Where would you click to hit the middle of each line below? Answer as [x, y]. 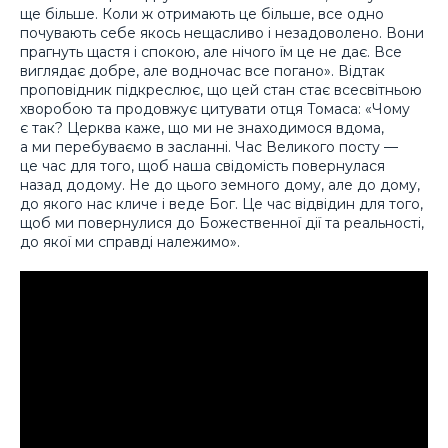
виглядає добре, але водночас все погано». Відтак [202, 70]
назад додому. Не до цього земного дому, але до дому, [220, 184]
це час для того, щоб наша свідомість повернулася [202, 165]
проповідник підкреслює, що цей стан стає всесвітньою [221, 89]
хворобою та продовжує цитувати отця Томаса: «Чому [215, 108]
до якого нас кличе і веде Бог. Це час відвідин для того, [221, 203]
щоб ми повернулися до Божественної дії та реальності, [222, 222]
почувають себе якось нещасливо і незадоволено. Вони [222, 32]
